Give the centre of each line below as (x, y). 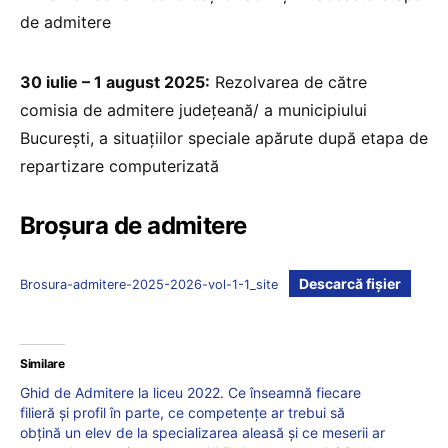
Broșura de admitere (133, 225)
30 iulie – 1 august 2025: (115, 81)
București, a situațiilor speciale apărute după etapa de (224, 137)
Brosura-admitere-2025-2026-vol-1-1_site (149, 284)
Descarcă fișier (349, 283)
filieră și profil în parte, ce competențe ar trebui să (182, 412)
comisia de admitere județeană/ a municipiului (193, 109)
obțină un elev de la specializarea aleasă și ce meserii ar (202, 432)
